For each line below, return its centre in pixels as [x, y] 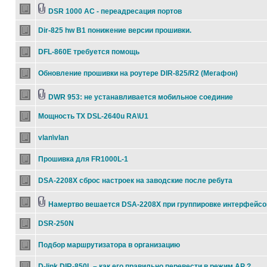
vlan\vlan [53, 138]
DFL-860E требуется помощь [89, 52]
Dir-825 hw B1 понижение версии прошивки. [115, 30]
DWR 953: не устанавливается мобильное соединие [141, 97]
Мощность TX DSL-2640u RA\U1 [93, 116]
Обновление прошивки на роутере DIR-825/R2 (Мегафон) [138, 73]
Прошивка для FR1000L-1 [83, 159]
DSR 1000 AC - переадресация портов [115, 11]
